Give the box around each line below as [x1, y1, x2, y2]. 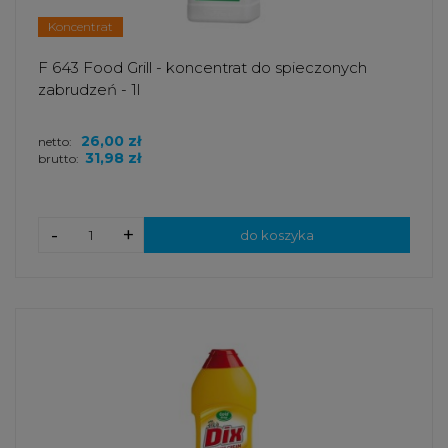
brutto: [38, 151, 79, 167]
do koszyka [240, 227, 314, 244]
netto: [38, 134, 75, 150]
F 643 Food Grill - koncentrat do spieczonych [38, 58, 367, 78]
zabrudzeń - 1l [38, 80, 140, 100]
